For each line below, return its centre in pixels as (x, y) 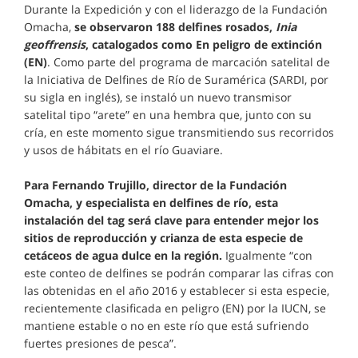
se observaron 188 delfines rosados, (175, 27)
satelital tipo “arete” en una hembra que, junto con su (168, 115)
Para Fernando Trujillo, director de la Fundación (155, 185)
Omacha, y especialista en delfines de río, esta (151, 203)
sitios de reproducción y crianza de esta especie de (163, 238)
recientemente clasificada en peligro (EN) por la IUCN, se (175, 308)
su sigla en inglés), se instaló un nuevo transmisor (158, 97)
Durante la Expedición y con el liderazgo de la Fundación (176, 10)
